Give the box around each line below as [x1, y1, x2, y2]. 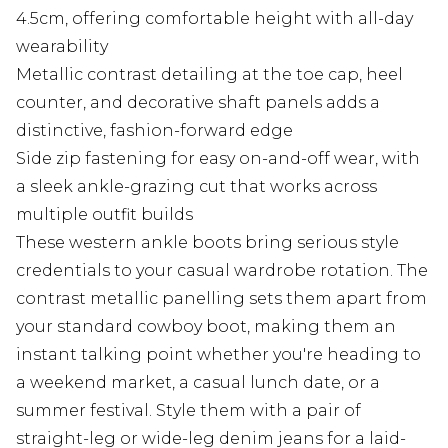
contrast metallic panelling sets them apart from [16, 289, 427, 309]
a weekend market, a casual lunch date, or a [16, 373, 380, 393]
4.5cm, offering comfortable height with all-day [16, 9, 413, 29]
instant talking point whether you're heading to [16, 345, 421, 365]
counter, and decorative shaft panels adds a [16, 93, 380, 113]
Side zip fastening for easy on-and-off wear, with [16, 149, 420, 169]
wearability [16, 37, 108, 57]
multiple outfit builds [16, 205, 193, 225]
